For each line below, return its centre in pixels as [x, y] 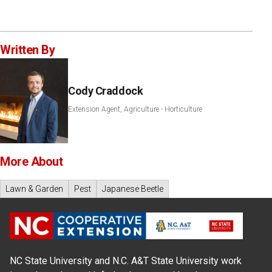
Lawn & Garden [34, 189]
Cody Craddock [106, 90]
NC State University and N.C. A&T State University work [126, 260]
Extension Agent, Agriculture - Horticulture [135, 109]
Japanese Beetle [133, 189]
